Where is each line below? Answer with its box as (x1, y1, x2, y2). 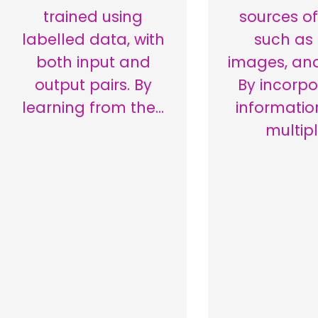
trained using (43, 6, 143, 28)
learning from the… (22, 97, 165, 119)
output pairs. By (34, 75, 152, 96)
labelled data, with (21, 29, 165, 50)
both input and (35, 52, 150, 73)
